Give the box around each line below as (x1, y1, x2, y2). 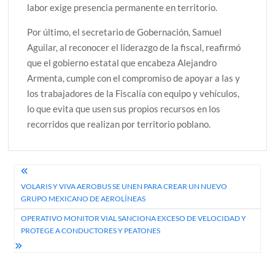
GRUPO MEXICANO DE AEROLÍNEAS (21, 194, 146, 204)
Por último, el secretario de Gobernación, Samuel (27, 26, 222, 37)
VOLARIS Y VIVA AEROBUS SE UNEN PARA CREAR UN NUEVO (21, 182, 228, 192)
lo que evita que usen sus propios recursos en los (27, 103, 221, 114)
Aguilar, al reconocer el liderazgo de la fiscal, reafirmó (27, 41, 241, 53)
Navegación (7, 163, 104, 185)
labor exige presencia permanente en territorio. (27, 1, 218, 13)
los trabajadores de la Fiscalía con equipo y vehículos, (27, 87, 240, 99)
